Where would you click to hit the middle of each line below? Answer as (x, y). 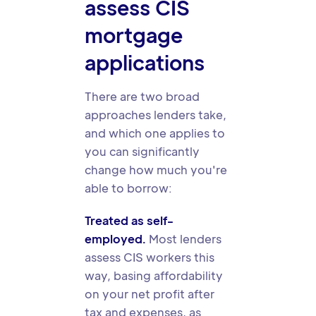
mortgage (134, 35)
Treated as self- (129, 220)
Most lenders (184, 239)
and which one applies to (155, 133)
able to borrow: (128, 188)
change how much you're (156, 170)
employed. (115, 239)
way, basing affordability (154, 275)
